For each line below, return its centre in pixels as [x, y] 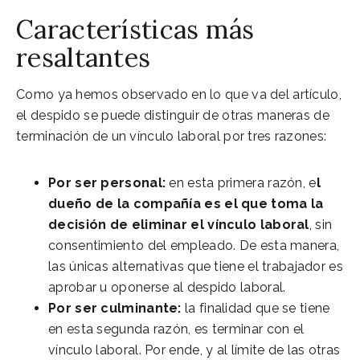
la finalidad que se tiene [256, 308]
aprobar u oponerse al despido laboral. [167, 287]
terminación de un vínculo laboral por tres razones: [172, 136]
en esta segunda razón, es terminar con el [176, 329]
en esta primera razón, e [241, 182]
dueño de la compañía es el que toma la [186, 203]
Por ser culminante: [115, 308]
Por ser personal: [107, 182]
